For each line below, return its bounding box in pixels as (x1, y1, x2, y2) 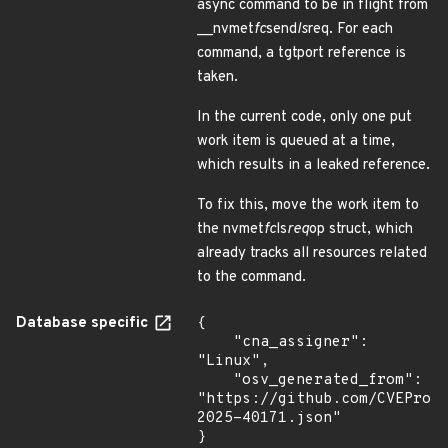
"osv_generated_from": (197, 371, 233, 390)
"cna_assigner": (197, 333, 233, 352)
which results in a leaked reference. (197, 156, 430, 175)
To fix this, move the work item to (197, 196, 419, 215)
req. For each (308, 20, 393, 39)
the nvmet (197, 220, 264, 239)
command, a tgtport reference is (197, 44, 406, 63)
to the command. (197, 268, 306, 287)
